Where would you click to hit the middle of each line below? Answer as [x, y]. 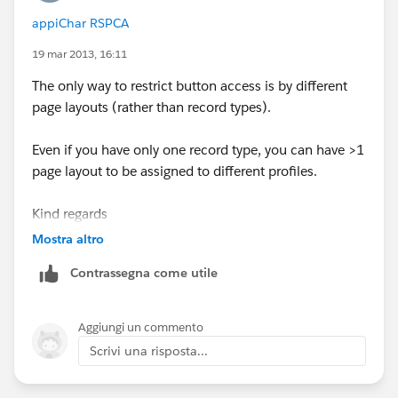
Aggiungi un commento [141, 327]
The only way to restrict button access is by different [190, 85]
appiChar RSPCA [80, 23]
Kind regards [70, 213]
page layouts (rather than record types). [155, 107]
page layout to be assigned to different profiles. [176, 171]
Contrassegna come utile [144, 272]
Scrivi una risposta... [149, 350]
